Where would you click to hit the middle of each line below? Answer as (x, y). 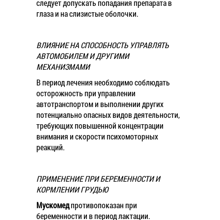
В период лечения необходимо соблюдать (103, 82)
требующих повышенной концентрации (100, 125)
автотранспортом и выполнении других (100, 104)
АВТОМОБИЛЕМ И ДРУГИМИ (83, 56)
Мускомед (53, 205)
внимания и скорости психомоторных (97, 136)
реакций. (51, 147)
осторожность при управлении (86, 93)
